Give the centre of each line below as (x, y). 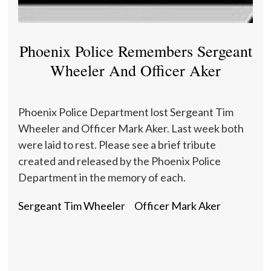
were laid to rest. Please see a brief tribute (117, 144)
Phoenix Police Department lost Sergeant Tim (126, 112)
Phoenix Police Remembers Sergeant (135, 51)
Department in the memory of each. (102, 177)
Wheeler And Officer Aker (135, 70)
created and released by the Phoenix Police (119, 161)
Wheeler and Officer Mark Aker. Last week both (131, 128)
